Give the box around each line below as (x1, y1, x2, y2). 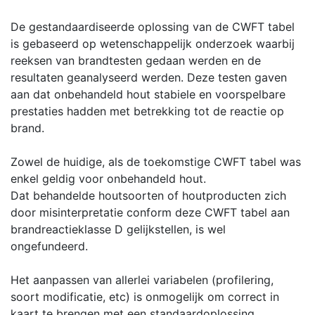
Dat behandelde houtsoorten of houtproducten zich (11, 188, 286, 202)
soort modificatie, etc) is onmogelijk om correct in (11, 289, 279, 304)
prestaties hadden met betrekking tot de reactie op (11, 103, 284, 118)
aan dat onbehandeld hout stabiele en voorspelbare (11, 86, 285, 101)
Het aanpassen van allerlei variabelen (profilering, (11, 272, 274, 287)
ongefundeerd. (11, 238, 88, 253)
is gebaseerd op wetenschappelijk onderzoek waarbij (11, 36, 295, 51)
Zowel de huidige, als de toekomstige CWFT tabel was (11, 154, 301, 169)
